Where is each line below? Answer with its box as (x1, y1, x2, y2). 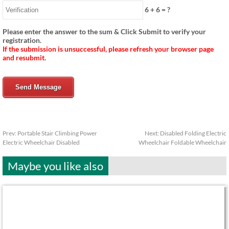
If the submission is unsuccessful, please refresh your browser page (3, 44, 214, 53)
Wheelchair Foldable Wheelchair (139, 139, 226, 146)
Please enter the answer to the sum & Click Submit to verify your (3, 27, 206, 36)
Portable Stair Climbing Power (17, 129, 97, 137)
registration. (3, 36, 41, 44)
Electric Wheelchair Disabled (3, 139, 80, 146)
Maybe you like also (8, 159, 103, 173)
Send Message (15, 83, 61, 91)
